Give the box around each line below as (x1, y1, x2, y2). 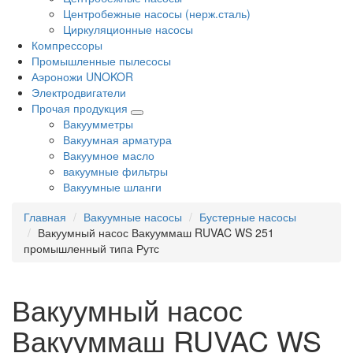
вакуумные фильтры (63, 163, 168, 180)
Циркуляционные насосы (63, 21, 193, 38)
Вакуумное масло (63, 147, 154, 164)
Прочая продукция (32, 100, 128, 117)
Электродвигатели (32, 84, 126, 101)
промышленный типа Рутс (24, 240, 159, 257)
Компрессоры (32, 37, 102, 54)
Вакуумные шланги (63, 179, 162, 195)
